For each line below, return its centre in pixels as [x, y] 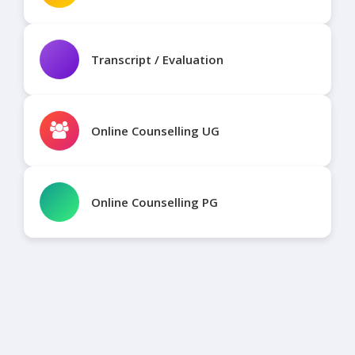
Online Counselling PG [155, 202]
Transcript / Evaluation [157, 59]
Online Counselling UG [155, 131]
